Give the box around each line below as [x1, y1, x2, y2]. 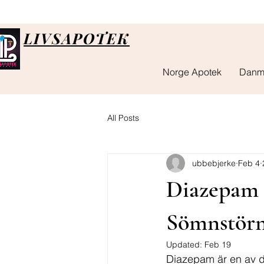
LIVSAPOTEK [24, 28, 130, 48]
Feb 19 [204, 239, 231, 250]
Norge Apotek [163, 66, 222, 78]
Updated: [166, 239, 204, 250]
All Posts [107, 112, 139, 123]
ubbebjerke [192, 157, 236, 169]
